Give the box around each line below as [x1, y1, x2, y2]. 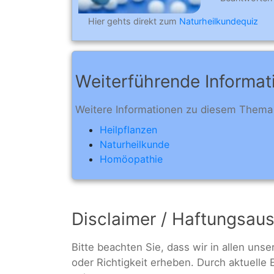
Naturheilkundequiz [179, 15, 258, 26]
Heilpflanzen [100, 124, 157, 136]
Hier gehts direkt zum [88, 15, 179, 26]
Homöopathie [100, 153, 163, 166]
